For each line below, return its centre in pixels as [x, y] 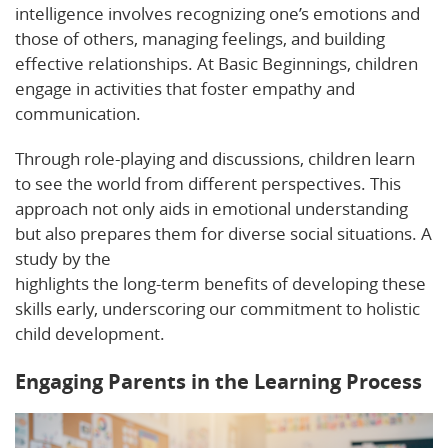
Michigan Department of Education [249, 258]
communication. [78, 113]
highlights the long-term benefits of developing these [220, 283]
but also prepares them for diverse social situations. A [223, 233]
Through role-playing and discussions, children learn [215, 158]
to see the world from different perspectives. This [208, 183]
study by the [65, 258]
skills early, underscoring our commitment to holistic [217, 308]
